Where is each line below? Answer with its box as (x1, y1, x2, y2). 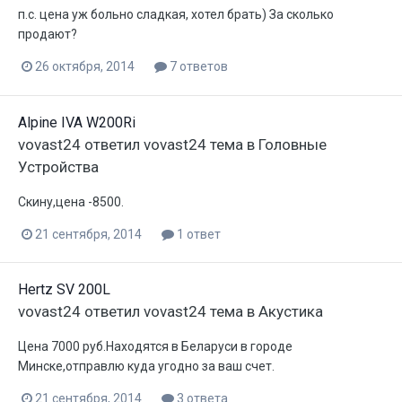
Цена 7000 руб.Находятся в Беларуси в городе (18, 338, 293, 354)
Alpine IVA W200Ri (18, 113, 135, 131)
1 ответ (174, 226, 221, 241)
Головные (258, 135, 327, 153)
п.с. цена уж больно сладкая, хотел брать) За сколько (18, 7, 334, 22)
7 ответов (167, 59, 228, 74)
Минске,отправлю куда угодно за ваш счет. (18, 358, 275, 373)
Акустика (258, 301, 323, 320)
